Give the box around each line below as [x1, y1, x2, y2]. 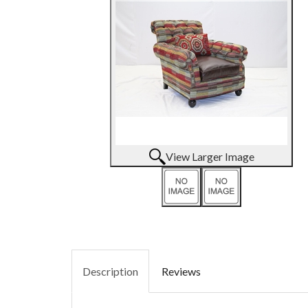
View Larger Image [165, 149, 254, 163]
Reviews [161, 264, 201, 278]
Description [82, 264, 138, 278]
